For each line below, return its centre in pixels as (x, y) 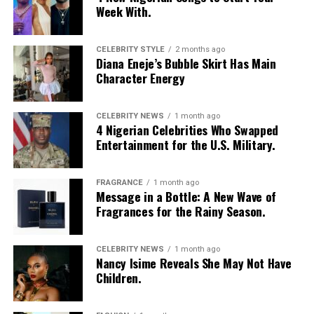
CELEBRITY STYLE (130, 49)
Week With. (123, 11)
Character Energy (140, 77)
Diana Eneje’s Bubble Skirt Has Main (186, 63)
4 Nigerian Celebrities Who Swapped (187, 129)
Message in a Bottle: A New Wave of (186, 196)
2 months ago (200, 49)
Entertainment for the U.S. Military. (185, 144)
